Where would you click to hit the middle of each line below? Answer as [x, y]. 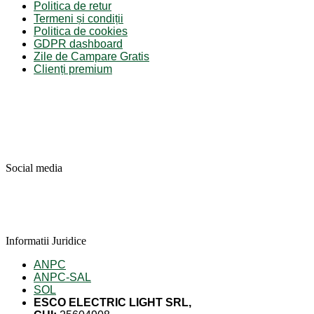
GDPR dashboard [78, 44]
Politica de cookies [81, 31]
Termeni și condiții [78, 19]
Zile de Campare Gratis [91, 56]
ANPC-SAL [62, 277]
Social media [34, 168]
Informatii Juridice [46, 241]
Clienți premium [73, 69]
